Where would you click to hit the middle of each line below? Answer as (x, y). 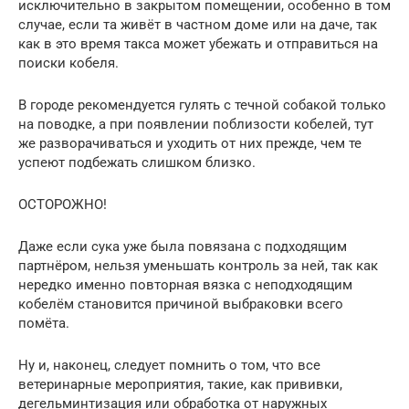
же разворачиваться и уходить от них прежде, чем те (190, 143)
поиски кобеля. (68, 63)
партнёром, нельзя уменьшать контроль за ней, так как (198, 265)
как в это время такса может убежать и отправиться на (198, 43)
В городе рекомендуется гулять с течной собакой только (202, 105)
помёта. (44, 323)
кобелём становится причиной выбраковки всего (181, 304)
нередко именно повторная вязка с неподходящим (185, 284)
